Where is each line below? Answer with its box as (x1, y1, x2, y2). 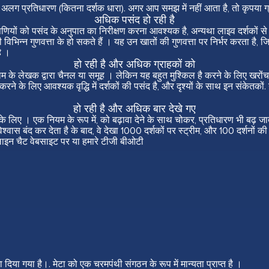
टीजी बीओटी (101, 136, 144, 148)
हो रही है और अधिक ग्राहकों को (74, 58, 195, 71)
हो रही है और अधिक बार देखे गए (73, 102, 196, 116)
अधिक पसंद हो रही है (94, 13, 175, 27)
